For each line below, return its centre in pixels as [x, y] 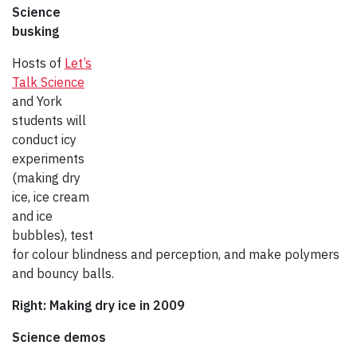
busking [35, 31]
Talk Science [48, 82]
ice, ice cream [51, 197]
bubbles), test [53, 235]
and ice [32, 216]
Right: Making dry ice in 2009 [98, 306]
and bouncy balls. [63, 274]
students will [49, 121]
